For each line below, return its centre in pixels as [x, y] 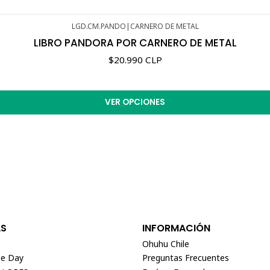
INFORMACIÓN [176, 228]
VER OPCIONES [135, 102]
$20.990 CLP [135, 60]
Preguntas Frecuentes [186, 258]
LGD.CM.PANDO [99, 26]
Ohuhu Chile [166, 243]
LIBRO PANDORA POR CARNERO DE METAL [135, 43]
